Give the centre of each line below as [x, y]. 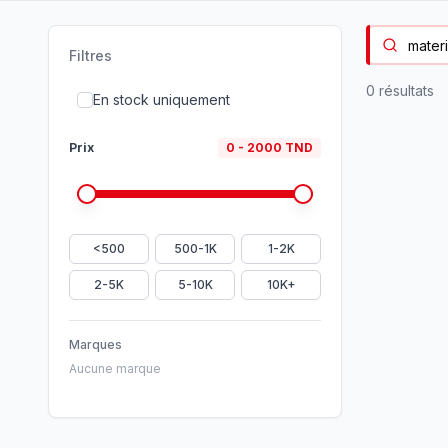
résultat [401, 90]
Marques [95, 344]
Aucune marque [115, 368]
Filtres [90, 55]
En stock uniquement [161, 99]
